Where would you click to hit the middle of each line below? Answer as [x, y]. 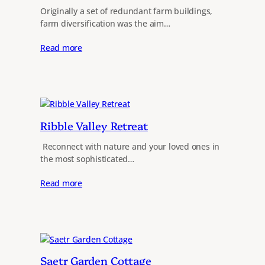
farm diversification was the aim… [105, 24]
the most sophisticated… [87, 159]
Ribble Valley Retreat [94, 125]
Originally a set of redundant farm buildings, [127, 11]
